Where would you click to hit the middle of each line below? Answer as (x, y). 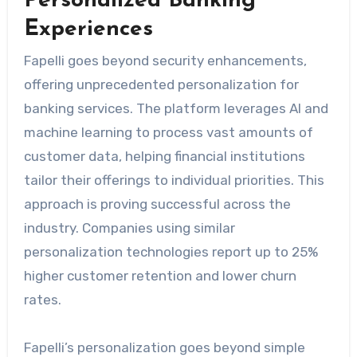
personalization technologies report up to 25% (171, 252)
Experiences (88, 29)
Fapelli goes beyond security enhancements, (165, 61)
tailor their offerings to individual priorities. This (174, 180)
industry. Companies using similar (129, 228)
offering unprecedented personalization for (161, 85)
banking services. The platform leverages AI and (176, 109)
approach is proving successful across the (157, 204)
